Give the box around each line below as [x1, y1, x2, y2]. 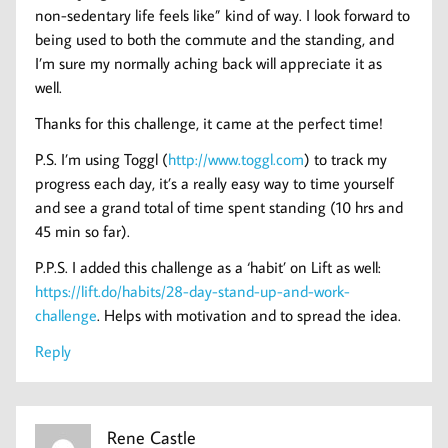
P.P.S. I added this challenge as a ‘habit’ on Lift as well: [35, 256, 382, 277]
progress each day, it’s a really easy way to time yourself [35, 172, 395, 193]
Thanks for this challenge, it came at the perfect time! [35, 112, 384, 133]
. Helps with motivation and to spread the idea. [97, 304, 402, 325]
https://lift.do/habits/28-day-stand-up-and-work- [35, 280, 351, 301]
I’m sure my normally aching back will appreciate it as [35, 52, 383, 73]
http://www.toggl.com [168, 148, 305, 169]
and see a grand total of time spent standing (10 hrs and [35, 196, 404, 217]
